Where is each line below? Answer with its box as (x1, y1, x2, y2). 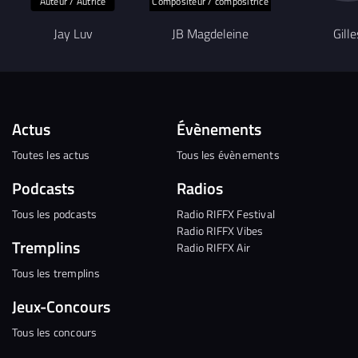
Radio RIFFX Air (177, 239, 251, 256)
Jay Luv (53, 24, 93, 43)
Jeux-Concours (12, 294, 110, 319)
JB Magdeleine (172, 24, 249, 43)
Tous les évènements (177, 146, 280, 163)
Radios (177, 176, 224, 201)
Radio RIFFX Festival (177, 205, 276, 222)
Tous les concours (12, 324, 97, 340)
